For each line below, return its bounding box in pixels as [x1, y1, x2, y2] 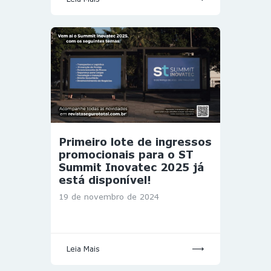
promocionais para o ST [59, 148, 194, 161]
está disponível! [59, 173, 151, 186]
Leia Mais [67, 244, 100, 254]
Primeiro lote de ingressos [59, 135, 212, 148]
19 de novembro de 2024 [59, 191, 159, 201]
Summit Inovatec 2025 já [59, 160, 204, 174]
